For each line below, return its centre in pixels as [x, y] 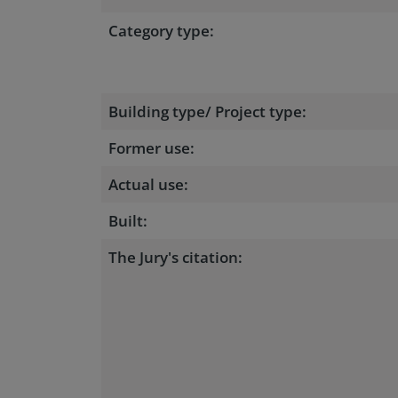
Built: [128, 221]
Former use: [151, 148]
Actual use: [148, 184]
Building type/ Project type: [207, 111]
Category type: [161, 31]
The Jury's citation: [175, 257]
